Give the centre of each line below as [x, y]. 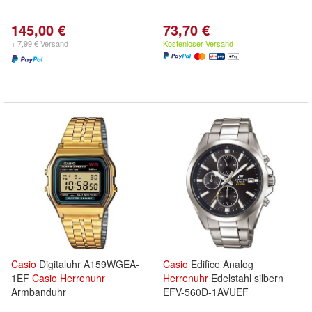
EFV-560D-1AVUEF [206, 292]
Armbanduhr [39, 292]
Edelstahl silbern [246, 278]
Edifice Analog [221, 264]
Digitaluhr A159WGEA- [88, 264]
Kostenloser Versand [198, 43]
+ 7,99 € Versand [40, 43]
